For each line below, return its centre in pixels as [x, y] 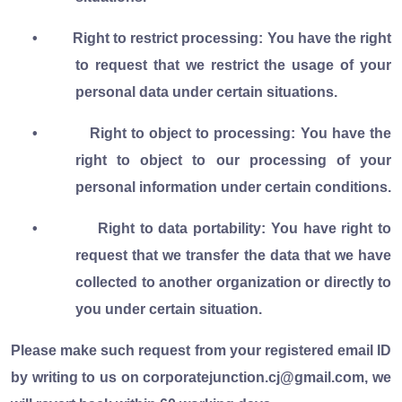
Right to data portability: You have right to [245, 228]
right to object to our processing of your [233, 160]
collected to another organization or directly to [233, 282]
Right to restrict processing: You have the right [232, 38]
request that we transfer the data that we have [233, 255]
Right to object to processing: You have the [240, 133]
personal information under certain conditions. [233, 187]
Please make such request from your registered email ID [201, 350]
